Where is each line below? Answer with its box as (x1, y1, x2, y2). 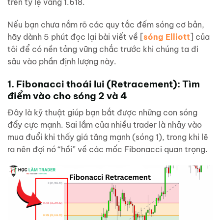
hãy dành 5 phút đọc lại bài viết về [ (7, 32, 143, 42)
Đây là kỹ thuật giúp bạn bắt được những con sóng (7, 107, 197, 117)
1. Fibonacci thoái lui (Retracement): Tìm (7, 78, 200, 90)
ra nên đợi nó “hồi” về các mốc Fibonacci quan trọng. (7, 144, 208, 154)
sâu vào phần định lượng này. (7, 56, 116, 67)
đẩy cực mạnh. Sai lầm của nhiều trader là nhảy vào (7, 119, 202, 130)
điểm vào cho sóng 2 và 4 (7, 89, 127, 102)
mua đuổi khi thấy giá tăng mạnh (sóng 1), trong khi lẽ (7, 132, 208, 142)
